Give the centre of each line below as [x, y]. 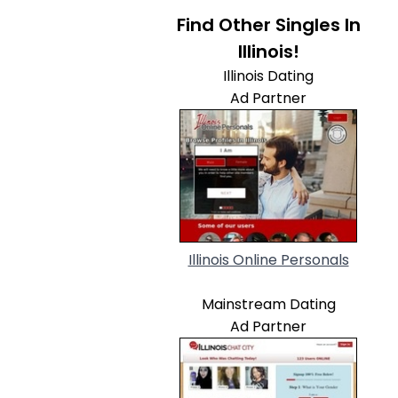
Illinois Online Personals [268, 260]
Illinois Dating [268, 76]
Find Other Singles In [268, 25]
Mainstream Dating [268, 304]
